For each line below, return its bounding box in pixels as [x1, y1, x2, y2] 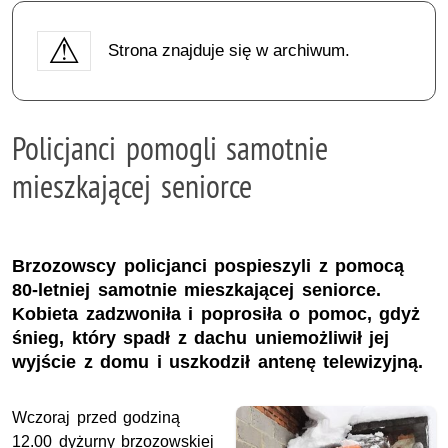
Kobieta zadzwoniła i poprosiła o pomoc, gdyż [12, 304, 421, 325]
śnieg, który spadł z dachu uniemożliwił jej [12, 328, 390, 349]
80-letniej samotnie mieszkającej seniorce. [12, 280, 381, 301]
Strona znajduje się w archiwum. [107, 40, 350, 60]
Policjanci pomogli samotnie [12, 127, 329, 168]
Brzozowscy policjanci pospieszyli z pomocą [12, 256, 405, 277]
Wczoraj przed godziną [12, 409, 181, 427]
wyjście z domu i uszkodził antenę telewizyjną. [12, 352, 424, 373]
